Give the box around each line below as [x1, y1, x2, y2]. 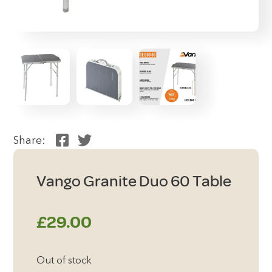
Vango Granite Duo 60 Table [36, 172, 231, 191]
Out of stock [36, 256, 92, 267]
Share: [13, 135, 46, 146]
